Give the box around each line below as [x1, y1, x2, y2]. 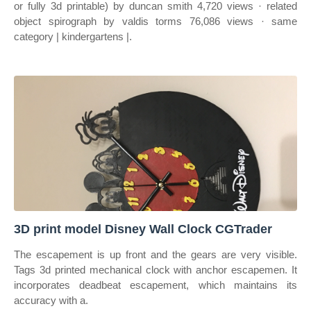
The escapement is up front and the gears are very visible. [14, 249, 297, 260]
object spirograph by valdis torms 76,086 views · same [14, 15, 297, 27]
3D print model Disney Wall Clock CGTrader [14, 222, 272, 236]
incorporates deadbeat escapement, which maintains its [14, 279, 297, 291]
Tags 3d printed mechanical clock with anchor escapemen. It [14, 264, 297, 276]
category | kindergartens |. [14, 31, 132, 42]
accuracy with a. [14, 294, 88, 306]
